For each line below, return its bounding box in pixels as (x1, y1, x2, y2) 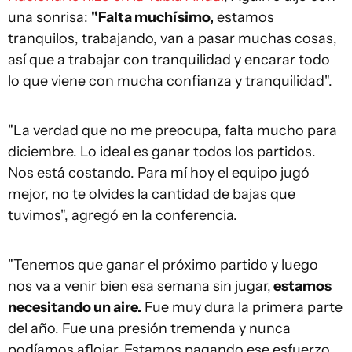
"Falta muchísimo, (91, 9, 214, 26)
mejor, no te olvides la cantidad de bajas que (8, 185, 295, 203)
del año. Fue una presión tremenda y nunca (8, 320, 291, 337)
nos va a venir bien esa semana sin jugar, (8, 277, 271, 295)
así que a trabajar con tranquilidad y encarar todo (8, 51, 330, 68)
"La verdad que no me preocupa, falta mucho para (8, 122, 337, 139)
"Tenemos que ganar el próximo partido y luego (8, 256, 318, 273)
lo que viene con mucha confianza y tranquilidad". (8, 72, 332, 90)
